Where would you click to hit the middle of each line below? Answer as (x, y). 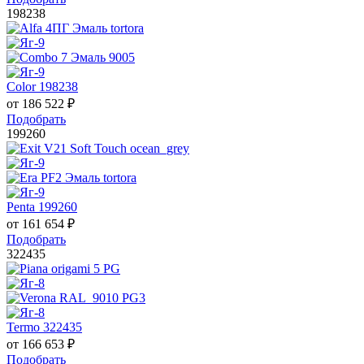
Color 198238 (42, 86)
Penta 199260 (42, 206)
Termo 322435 (44, 327)
